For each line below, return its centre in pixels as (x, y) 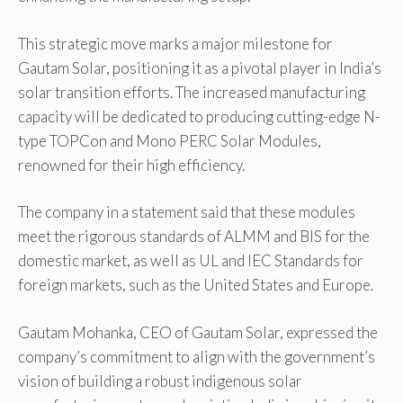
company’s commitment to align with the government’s (197, 356)
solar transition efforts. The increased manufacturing (192, 92)
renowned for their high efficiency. (131, 165)
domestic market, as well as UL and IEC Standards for (191, 261)
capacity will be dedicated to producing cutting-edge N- (199, 116)
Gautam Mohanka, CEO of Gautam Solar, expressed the (198, 332)
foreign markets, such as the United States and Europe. (196, 285)
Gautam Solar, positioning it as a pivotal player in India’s (200, 67)
